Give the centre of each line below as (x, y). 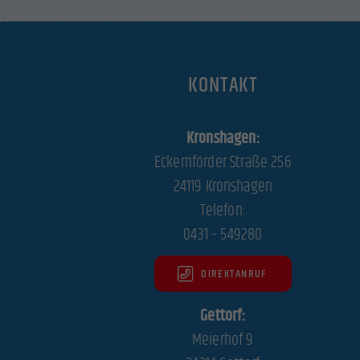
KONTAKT (223, 85)
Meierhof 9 (223, 341)
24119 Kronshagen (223, 186)
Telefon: (223, 211)
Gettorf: (223, 317)
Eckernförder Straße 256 (223, 162)
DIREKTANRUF (234, 274)
